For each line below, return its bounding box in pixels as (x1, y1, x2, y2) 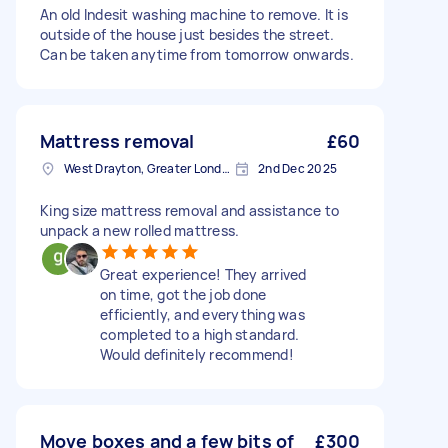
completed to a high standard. (100, 325, 300, 344)
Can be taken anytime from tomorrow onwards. (40, 45, 354, 64)
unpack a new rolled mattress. (40, 221, 240, 240)
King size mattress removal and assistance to (40, 201, 339, 220)
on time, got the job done (100, 285, 267, 304)
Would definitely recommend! (100, 345, 294, 364)
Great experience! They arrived (100, 265, 307, 284)
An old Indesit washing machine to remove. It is (40, 5, 348, 24)
